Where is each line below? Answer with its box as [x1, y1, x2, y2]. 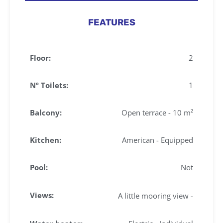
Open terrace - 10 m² [121, 107, 193, 117]
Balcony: [30, 107, 62, 117]
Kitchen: [30, 134, 61, 145]
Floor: [30, 52, 51, 63]
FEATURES [88, 16, 135, 28]
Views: [30, 190, 54, 200]
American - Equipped [122, 134, 193, 145]
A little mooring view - [118, 190, 193, 201]
